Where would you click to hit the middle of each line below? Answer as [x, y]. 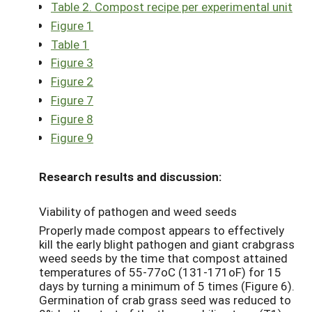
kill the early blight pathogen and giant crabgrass [167, 244]
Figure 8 [72, 118]
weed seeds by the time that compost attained [163, 258]
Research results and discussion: [130, 176]
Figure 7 [72, 100]
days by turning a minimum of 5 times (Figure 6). [167, 286]
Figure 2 [72, 81]
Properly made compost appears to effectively [162, 230]
